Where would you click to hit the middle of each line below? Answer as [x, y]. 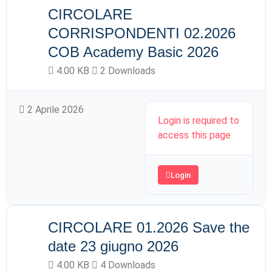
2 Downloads [127, 71]
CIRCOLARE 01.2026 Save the [149, 227]
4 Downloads [127, 265]
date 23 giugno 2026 [113, 246]
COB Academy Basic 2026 [133, 52]
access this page [194, 135]
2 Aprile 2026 [54, 110]
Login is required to [199, 121]
